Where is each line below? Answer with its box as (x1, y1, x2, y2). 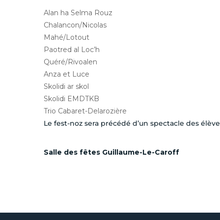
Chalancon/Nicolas (44, 21, 107, 30)
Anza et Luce (44, 70, 89, 79)
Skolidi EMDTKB (44, 94, 99, 104)
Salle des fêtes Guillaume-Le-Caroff (44, 148, 179, 157)
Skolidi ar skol (44, 82, 89, 91)
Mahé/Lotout (44, 33, 89, 42)
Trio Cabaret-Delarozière (44, 107, 127, 116)
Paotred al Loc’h (44, 45, 100, 55)
